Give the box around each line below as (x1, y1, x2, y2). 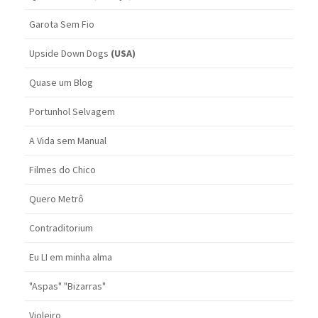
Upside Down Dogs (29, 47, 111, 60)
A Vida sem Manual (29, 134, 106, 148)
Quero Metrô (29, 192, 84, 206)
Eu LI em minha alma (29, 251, 112, 264)
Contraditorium (29, 221, 93, 235)
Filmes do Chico (29, 163, 96, 177)
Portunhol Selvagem (29, 105, 115, 119)
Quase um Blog (29, 76, 93, 89)
